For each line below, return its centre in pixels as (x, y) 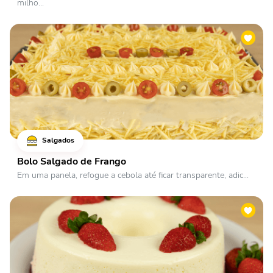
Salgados (58, 140)
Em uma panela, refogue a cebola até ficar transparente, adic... (133, 175)
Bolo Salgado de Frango (72, 161)
